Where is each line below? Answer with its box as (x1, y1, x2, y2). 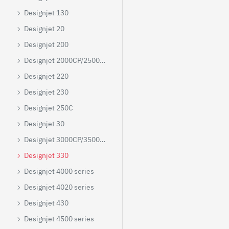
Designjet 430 (24, 198, 68, 208)
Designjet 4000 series (24, 167, 94, 176)
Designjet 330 (24, 151, 68, 160)
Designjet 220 (24, 72, 68, 81)
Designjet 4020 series (24, 182, 94, 192)
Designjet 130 (24, 8, 68, 17)
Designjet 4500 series (24, 214, 94, 223)
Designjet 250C (24, 103, 73, 112)
